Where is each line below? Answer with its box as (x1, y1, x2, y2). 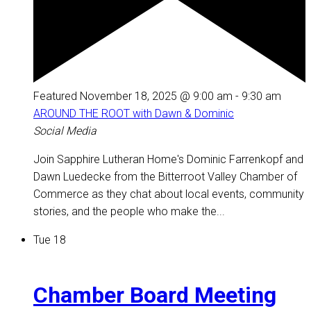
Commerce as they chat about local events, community (33, 187, 304, 201)
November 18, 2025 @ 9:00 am (80, 90, 233, 103)
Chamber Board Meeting (33, 282, 276, 309)
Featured (33, 90, 77, 103)
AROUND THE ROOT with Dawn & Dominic (33, 107, 234, 121)
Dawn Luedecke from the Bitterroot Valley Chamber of (33, 170, 297, 184)
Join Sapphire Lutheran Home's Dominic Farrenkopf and (33, 153, 303, 167)
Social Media (33, 124, 96, 138)
